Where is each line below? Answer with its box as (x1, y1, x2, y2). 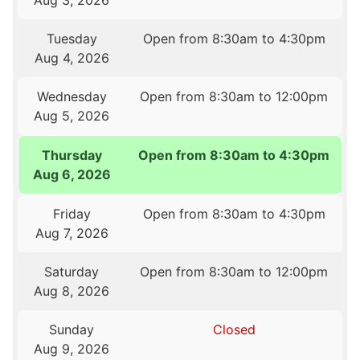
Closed (212, 321, 256, 338)
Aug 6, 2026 (33, 166, 112, 183)
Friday (52, 206, 91, 223)
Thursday (42, 147, 103, 164)
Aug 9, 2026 (34, 341, 110, 358)
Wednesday (36, 88, 107, 105)
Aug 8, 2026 (34, 283, 110, 300)
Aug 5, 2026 (34, 108, 110, 125)
